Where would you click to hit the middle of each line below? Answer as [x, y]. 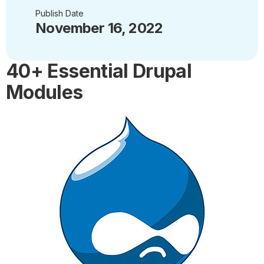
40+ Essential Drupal [99, 71]
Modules [44, 92]
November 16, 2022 [99, 28]
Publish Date [60, 13]
